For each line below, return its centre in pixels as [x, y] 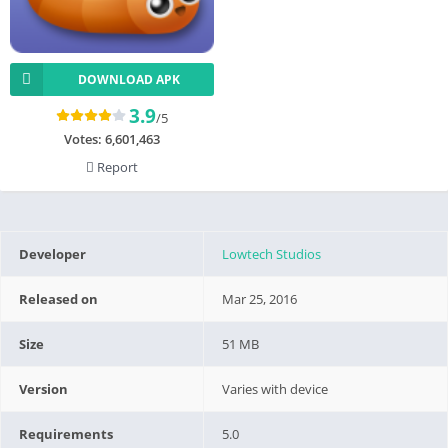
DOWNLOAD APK [128, 79]
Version [44, 388]
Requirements [66, 433]
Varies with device [275, 388]
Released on [59, 298]
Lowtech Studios [272, 253]
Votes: [84, 138]
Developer [53, 253]
